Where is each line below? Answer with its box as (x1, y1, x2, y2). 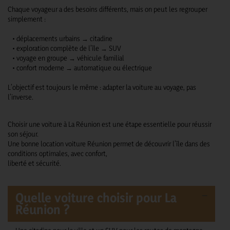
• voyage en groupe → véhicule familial (8, 53, 124, 63)
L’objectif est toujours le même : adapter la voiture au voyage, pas (8, 83, 196, 92)
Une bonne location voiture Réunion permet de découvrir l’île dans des (8, 139, 210, 148)
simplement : (8, 14, 46, 24)
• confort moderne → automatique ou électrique (8, 63, 152, 72)
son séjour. (8, 129, 39, 139)
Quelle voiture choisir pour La (15, 189, 177, 205)
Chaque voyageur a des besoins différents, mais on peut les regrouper (8, 5, 207, 14)
